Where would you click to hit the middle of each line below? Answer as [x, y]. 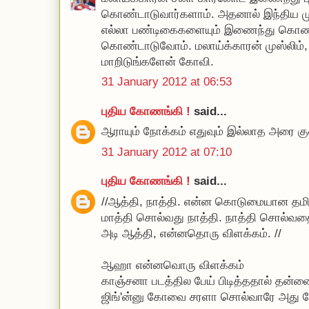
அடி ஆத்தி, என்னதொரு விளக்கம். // [191, 233]
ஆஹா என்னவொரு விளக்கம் [173, 265]
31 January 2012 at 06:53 [167, 82]
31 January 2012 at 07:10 [167, 152]
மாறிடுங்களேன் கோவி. [158, 61]
